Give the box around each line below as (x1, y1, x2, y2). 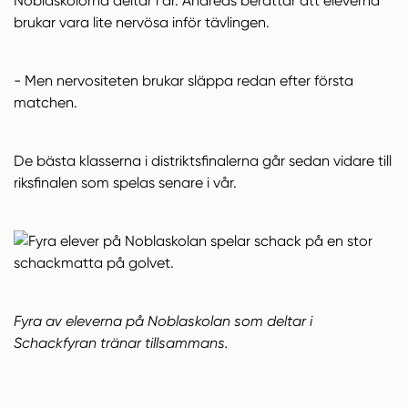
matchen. (14, 94, 77, 111)
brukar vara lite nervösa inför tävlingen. (14, 14, 273, 31)
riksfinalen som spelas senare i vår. (14, 174, 237, 191)
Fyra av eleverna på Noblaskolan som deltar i (14, 312, 312, 330)
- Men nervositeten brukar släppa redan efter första (14, 72, 353, 89)
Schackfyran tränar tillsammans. (14, 334, 229, 352)
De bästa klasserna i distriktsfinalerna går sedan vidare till (14, 152, 392, 169)
